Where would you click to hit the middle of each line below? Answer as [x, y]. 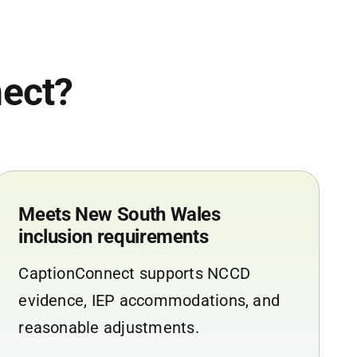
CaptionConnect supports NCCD [135, 273]
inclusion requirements [114, 236]
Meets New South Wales [120, 214]
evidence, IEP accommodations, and [149, 300]
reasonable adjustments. [109, 327]
